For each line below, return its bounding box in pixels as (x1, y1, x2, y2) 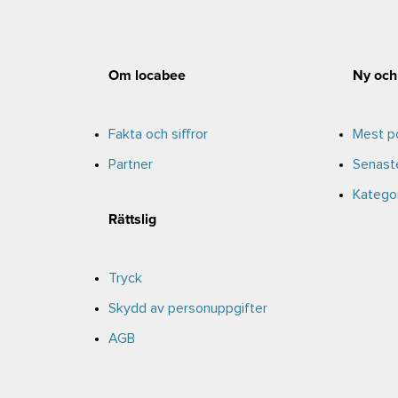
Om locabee (108, 67, 186, 84)
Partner (108, 157, 153, 171)
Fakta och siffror (108, 127, 208, 141)
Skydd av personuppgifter (108, 301, 267, 315)
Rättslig (108, 211, 156, 228)
